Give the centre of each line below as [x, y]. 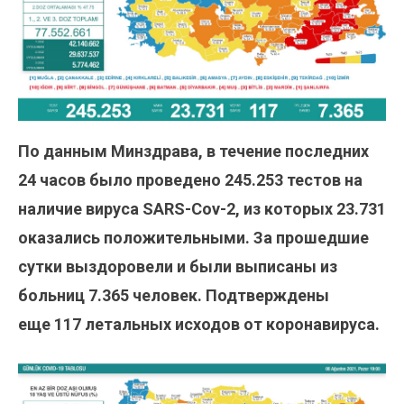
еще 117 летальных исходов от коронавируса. [199, 324]
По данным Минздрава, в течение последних [193, 151]
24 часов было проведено [121, 179]
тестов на [325, 179]
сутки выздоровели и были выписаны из [178, 266]
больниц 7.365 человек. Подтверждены [174, 295]
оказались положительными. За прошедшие [193, 237]
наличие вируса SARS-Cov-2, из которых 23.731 [202, 208]
